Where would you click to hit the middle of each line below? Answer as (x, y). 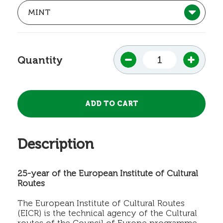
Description (56, 144)
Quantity (40, 60)
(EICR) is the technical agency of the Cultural (107, 213)
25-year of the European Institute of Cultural (108, 173)
